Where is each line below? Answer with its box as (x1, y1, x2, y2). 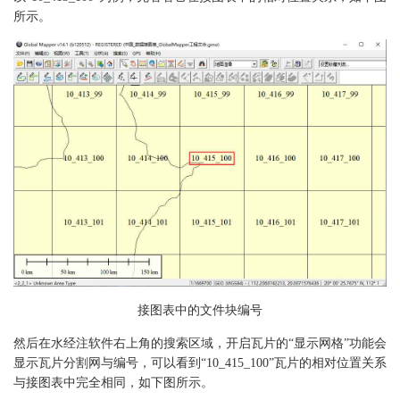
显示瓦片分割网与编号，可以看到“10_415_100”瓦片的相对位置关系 (13, 355, 387, 370)
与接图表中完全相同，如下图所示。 (13, 375, 213, 389)
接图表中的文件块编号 (137, 303, 262, 317)
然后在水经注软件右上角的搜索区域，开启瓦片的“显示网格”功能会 (13, 336, 387, 350)
